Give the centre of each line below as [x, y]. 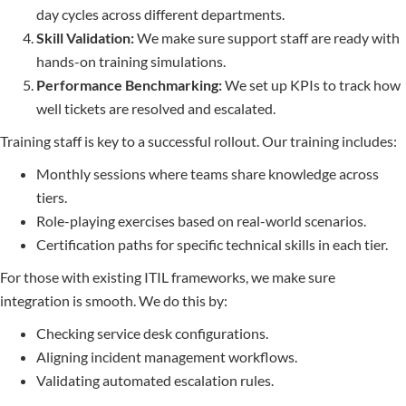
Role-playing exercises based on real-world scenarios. [201, 221]
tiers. [52, 198]
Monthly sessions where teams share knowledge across [208, 174]
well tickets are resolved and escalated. [156, 109]
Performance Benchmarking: [129, 85]
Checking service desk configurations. [152, 333]
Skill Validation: [85, 38]
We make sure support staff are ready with [267, 38]
